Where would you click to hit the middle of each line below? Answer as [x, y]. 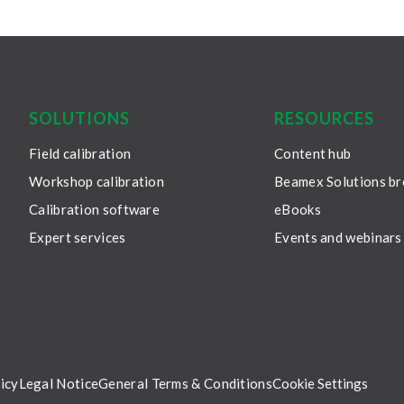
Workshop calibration [97, 182]
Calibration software [95, 210]
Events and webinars [338, 238]
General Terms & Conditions [185, 383]
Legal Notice [59, 383]
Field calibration [80, 154]
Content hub [313, 154]
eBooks [298, 210]
